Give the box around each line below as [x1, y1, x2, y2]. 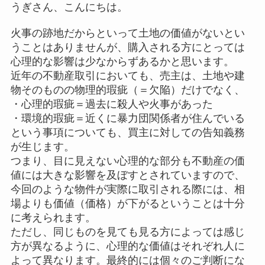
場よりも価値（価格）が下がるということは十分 [10, 198, 245, 209]
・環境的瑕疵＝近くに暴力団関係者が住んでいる [10, 112, 245, 124]
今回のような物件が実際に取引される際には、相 [10, 183, 245, 195]
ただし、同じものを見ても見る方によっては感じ [10, 226, 245, 238]
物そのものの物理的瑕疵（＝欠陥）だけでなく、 [10, 84, 245, 96]
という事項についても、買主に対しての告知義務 [10, 127, 245, 138]
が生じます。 [10, 141, 75, 153]
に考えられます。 [10, 212, 96, 224]
